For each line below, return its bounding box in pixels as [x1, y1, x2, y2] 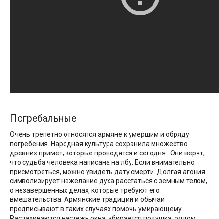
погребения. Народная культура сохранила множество [10, 139, 188, 148]
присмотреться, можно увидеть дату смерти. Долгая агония [10, 167, 205, 175]
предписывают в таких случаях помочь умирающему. [10, 204, 183, 213]
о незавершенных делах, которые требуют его [10, 186, 160, 194]
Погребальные [10, 113, 76, 125]
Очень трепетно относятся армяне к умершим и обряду [10, 130, 189, 138]
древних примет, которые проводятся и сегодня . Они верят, [10, 149, 205, 157]
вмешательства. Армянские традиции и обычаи [10, 195, 165, 203]
